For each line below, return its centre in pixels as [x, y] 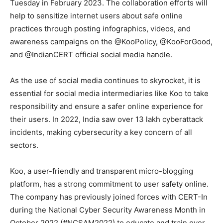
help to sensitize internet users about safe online [96, 16]
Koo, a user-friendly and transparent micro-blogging [102, 171]
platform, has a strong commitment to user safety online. [109, 184]
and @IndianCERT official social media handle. [91, 55]
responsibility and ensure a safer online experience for [107, 107]
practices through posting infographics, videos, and [100, 29]
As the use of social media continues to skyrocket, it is [105, 81]
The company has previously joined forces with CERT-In [109, 197]
